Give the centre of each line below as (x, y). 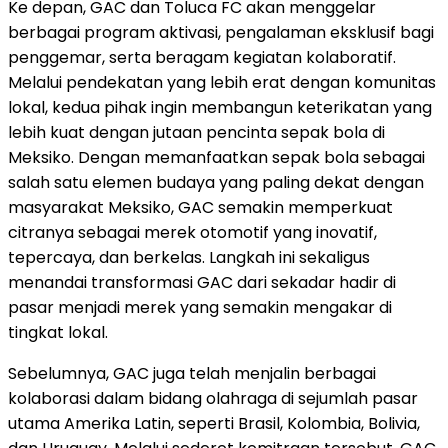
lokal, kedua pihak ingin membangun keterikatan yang (220, 107)
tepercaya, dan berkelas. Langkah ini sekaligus (189, 257)
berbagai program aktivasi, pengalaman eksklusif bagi (221, 32)
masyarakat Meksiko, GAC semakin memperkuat (200, 207)
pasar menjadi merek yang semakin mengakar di (200, 307)
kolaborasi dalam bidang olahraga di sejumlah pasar (213, 398)
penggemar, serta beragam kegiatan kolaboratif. (202, 57)
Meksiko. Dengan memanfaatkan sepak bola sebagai (216, 157)
